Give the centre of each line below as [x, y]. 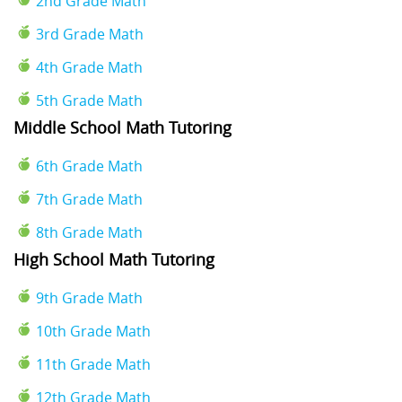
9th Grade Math [89, 297]
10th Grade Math [93, 331]
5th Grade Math [89, 100]
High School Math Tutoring [114, 259]
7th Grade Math [89, 199]
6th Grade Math [89, 166]
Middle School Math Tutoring [122, 127]
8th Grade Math [89, 232]
